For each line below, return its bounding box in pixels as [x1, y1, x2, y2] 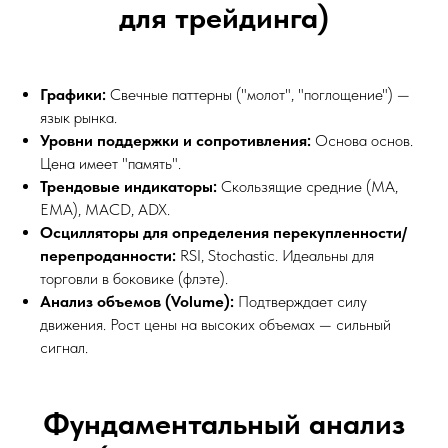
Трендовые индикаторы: [40, 176, 217, 196]
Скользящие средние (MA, [217, 176, 398, 196]
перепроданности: [40, 245, 176, 265]
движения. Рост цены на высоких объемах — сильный [40, 314, 391, 334]
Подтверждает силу [234, 291, 367, 311]
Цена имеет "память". [40, 153, 181, 173]
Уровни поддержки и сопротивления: [40, 130, 311, 150]
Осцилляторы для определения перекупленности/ [40, 222, 407, 242]
